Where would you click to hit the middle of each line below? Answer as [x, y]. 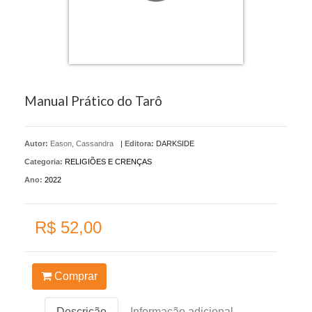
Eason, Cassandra [82, 143]
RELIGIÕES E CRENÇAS [108, 161]
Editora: [139, 143]
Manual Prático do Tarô [93, 100]
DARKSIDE [175, 143]
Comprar [74, 276]
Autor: [37, 143]
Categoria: [44, 161]
